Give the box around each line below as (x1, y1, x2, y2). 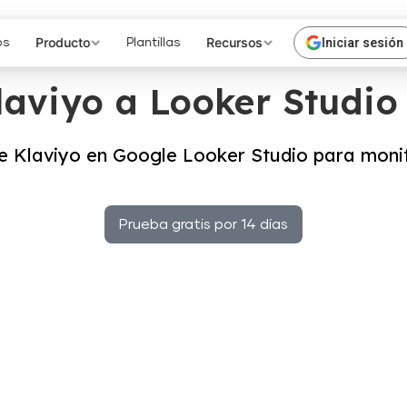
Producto (35, 35, 90, 50)
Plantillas (125, 36, 181, 49)
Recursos (205, 35, 263, 50)
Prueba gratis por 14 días (119, 217, 288, 232)
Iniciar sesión (321, 35, 403, 50)
